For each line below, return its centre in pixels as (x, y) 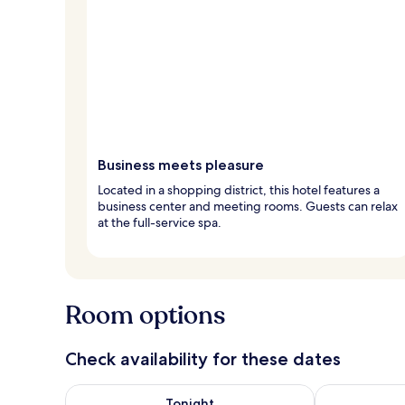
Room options (145, 315)
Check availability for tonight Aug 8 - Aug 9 (206, 392)
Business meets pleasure (181, 165)
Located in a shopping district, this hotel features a (239, 189)
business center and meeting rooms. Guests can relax (248, 206)
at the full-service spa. (160, 222)
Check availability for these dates (203, 358)
